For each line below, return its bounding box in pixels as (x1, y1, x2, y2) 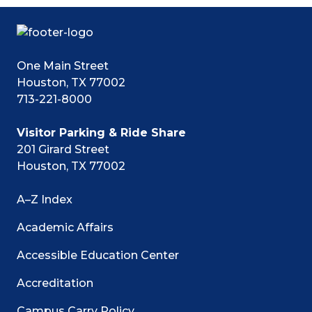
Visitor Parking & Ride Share (17, 125, 186, 139)
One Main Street (17, 58, 109, 72)
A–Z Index (17, 192, 72, 206)
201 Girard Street (17, 142, 109, 156)
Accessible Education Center (17, 248, 179, 262)
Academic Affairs (17, 220, 114, 234)
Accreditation (17, 276, 93, 290)
